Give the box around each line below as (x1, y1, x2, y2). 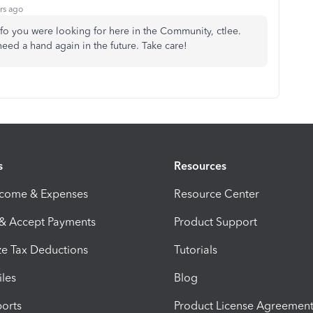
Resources (174, 159, 226, 173)
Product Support (174, 214, 257, 228)
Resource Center (174, 187, 259, 201)
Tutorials (174, 242, 217, 256)
